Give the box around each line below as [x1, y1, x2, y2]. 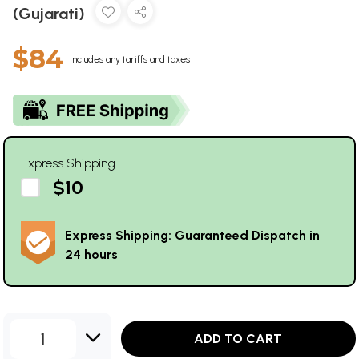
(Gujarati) [13, 3, 89, 23]
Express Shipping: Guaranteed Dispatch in [65, 227, 320, 243]
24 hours [65, 246, 118, 262]
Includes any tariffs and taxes [70, 53, 190, 65]
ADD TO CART [194, 331, 283, 347]
